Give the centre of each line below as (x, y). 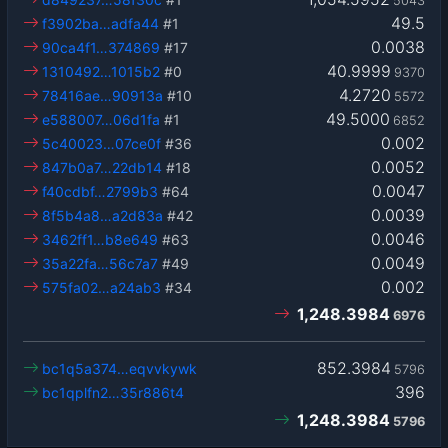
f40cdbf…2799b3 (100, 191)
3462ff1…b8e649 (100, 239)
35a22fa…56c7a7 (100, 263)
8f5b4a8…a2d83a (103, 215)
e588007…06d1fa (101, 119)
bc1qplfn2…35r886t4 (113, 392)
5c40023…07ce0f (102, 143)
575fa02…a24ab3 (102, 287)
